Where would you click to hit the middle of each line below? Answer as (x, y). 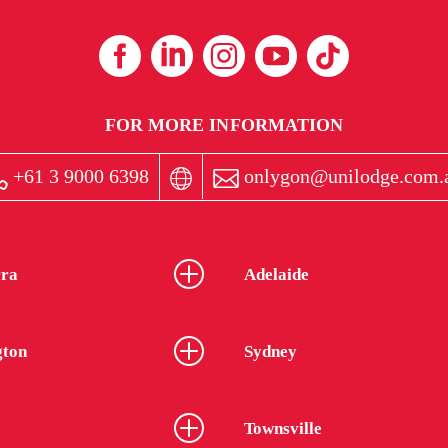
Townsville (283, 428)
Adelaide (276, 274)
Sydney (270, 351)
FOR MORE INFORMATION (224, 125)
